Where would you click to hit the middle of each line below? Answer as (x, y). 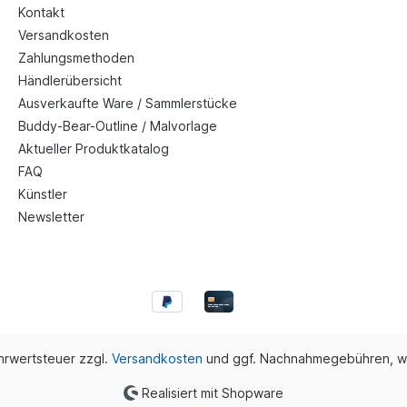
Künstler (43, 194)
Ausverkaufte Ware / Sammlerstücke (128, 104)
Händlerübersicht (70, 81)
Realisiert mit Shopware (211, 392)
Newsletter (51, 217)
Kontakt (41, 13)
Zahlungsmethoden (76, 58)
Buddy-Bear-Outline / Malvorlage (118, 126)
